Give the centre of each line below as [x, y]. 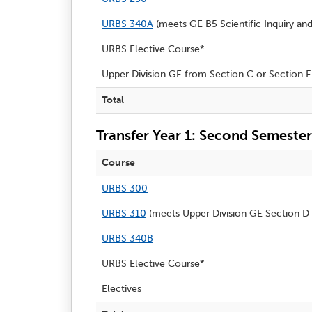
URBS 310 [124, 213]
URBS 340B [127, 238]
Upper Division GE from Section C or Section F [206, 74]
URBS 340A [127, 24]
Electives [122, 288]
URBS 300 [125, 188]
